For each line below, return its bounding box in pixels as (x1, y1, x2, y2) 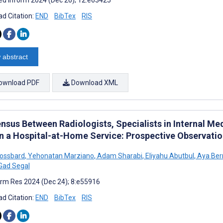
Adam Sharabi (96, 151, 142, 160)
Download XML (70, 78, 118, 87)
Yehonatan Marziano (26, 151, 94, 160)
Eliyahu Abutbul (144, 151, 194, 160)
